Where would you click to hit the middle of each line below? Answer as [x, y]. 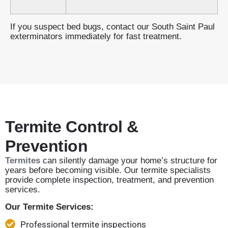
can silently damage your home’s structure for [130, 161]
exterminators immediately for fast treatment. [96, 36]
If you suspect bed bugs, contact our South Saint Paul [112, 26]
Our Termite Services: [49, 207]
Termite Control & [72, 127]
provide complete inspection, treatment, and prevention [109, 180]
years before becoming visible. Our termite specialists [108, 170]
